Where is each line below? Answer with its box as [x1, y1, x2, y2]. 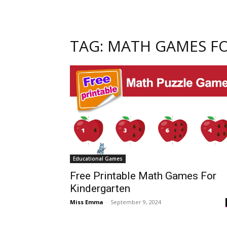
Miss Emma [70, 198, 103, 206]
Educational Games [73, 155, 123, 162]
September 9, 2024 [110, 198, 161, 206]
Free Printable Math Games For [70, 169, 216, 182]
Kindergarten [70, 182, 130, 195]
